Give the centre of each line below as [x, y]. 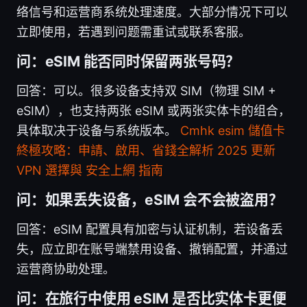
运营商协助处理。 [66, 269]
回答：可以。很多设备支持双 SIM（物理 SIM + [146, 90]
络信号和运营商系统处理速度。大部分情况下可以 [152, 12]
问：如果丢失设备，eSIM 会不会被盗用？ [150, 199]
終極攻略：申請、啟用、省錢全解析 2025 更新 [146, 150]
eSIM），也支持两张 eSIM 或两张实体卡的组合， [153, 110]
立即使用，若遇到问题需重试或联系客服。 [134, 32]
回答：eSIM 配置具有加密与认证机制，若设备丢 [150, 229]
